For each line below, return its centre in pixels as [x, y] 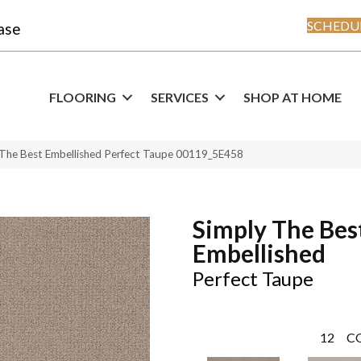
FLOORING [83, 98]
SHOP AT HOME [293, 98]
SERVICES [180, 98]
